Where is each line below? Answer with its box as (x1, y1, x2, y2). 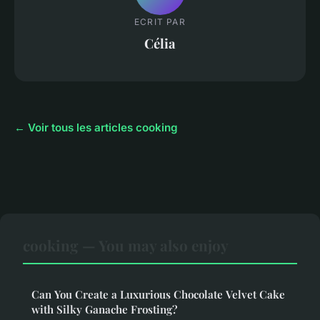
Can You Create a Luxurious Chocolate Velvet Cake (31, 287, 285, 302)
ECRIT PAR (134, 16, 186, 27)
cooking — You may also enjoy (23, 235, 229, 256)
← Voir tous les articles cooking (14, 121, 178, 135)
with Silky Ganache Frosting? (31, 302, 177, 317)
